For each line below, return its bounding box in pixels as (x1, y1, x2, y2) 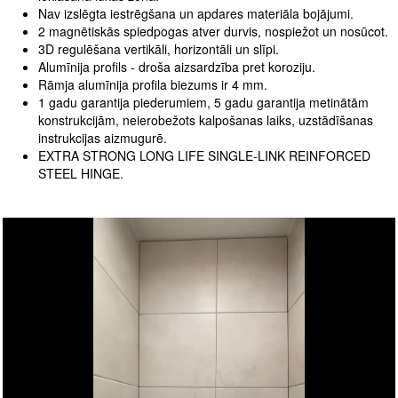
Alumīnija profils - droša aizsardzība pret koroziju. (38, 58, 315, 76)
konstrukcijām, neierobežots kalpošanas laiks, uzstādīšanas (38, 111, 373, 129)
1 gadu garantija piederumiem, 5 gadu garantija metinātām (38, 93, 369, 111)
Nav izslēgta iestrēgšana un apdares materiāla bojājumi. (38, 4, 354, 22)
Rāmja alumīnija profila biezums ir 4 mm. (38, 76, 267, 93)
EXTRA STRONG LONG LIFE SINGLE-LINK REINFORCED (38, 147, 370, 164)
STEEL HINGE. (38, 164, 123, 182)
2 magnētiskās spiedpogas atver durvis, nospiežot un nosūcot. (38, 22, 388, 40)
